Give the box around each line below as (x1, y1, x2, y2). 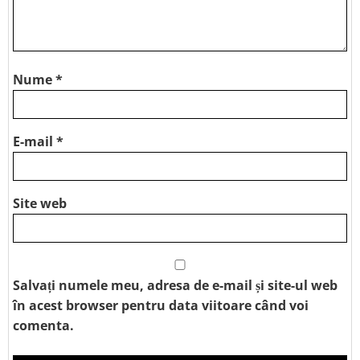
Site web (13, 194, 67, 212)
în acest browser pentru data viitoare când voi (13, 296, 309, 314)
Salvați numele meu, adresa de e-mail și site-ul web (13, 276, 337, 294)
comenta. (13, 316, 74, 334)
